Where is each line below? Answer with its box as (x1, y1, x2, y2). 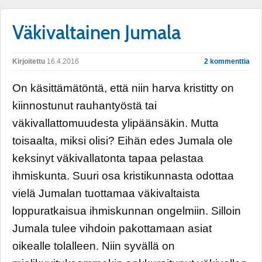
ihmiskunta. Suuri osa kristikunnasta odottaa (12, 170, 234, 182)
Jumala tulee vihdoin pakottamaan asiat (12, 222, 212, 235)
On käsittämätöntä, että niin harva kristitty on (12, 82, 234, 94)
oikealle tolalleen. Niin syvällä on (12, 240, 175, 252)
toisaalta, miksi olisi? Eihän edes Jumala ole (12, 135, 233, 147)
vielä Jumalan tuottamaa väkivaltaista (12, 187, 200, 199)
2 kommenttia (204, 57, 250, 65)
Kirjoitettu (12, 57, 45, 65)
